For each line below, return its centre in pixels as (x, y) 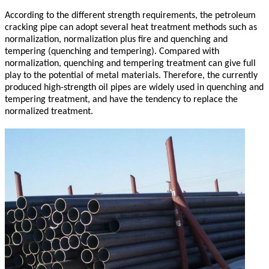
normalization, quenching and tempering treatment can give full (130, 63)
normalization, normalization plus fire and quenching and (116, 39)
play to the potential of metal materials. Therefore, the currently (131, 75)
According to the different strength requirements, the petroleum (130, 15)
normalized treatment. (49, 111)
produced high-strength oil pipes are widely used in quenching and (134, 87)
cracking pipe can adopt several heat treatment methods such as (131, 27)
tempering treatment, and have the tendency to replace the (121, 99)
